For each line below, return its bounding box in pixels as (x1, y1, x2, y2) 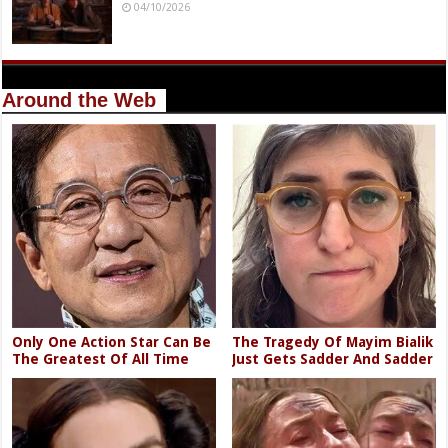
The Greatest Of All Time (12, 350, 190, 367)
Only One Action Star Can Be (12, 333, 212, 350)
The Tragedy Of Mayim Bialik (232, 333, 434, 350)
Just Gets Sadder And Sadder (232, 350, 434, 367)
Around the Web (2, 89, 157, 112)
